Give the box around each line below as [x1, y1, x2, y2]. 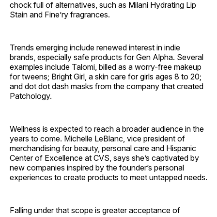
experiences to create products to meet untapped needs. [10, 172, 207, 183]
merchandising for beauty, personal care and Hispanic [10, 143, 196, 154]
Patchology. [10, 91, 52, 101]
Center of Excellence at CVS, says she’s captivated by [10, 153, 199, 163]
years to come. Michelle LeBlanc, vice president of [10, 134, 185, 144]
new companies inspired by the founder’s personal [10, 163, 184, 173]
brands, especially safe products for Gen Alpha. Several [10, 52, 203, 62]
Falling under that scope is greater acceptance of [10, 205, 180, 216]
